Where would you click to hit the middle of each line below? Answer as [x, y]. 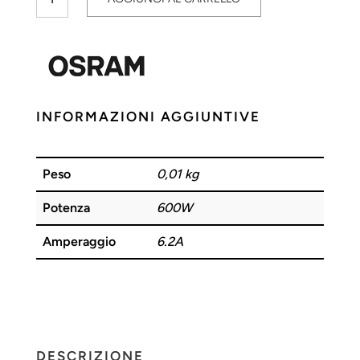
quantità [59, 80]
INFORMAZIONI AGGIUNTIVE [148, 116]
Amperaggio [79, 241]
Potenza [66, 207]
